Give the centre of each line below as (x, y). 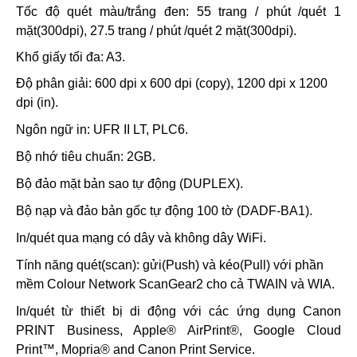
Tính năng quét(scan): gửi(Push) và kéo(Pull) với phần (170, 265)
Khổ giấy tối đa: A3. (71, 57)
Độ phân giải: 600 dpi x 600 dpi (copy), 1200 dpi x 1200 (172, 83)
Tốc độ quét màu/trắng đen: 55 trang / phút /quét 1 (178, 12)
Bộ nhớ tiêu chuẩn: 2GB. (86, 157)
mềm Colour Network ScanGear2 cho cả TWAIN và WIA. (175, 284)
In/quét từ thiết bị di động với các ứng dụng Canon (178, 311)
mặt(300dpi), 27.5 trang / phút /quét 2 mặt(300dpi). (156, 31)
